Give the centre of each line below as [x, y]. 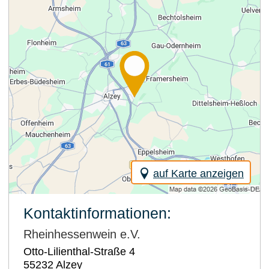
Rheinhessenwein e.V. [82, 234]
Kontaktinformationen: [97, 213]
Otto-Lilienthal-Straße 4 [79, 251]
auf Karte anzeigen [198, 173]
